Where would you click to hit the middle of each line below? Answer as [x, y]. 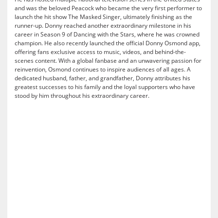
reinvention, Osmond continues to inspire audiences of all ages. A [103, 70]
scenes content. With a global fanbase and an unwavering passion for [108, 61]
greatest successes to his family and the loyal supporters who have [105, 87]
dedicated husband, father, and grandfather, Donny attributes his [102, 78]
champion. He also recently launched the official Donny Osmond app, [108, 43]
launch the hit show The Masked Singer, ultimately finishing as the [103, 17]
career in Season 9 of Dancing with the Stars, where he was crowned [107, 35]
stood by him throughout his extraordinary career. [82, 96]
